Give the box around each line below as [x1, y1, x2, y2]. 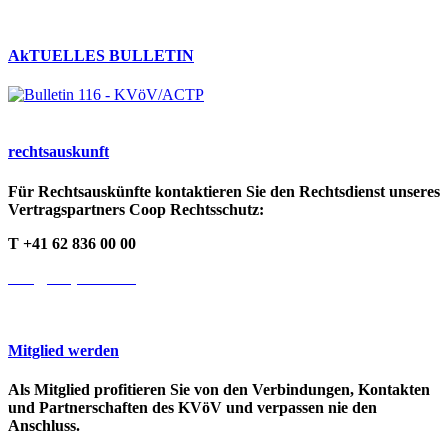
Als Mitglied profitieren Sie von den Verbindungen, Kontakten [8, 381, 430, 399]
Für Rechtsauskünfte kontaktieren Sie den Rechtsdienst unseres [8, 182, 440, 200]
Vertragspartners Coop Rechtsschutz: [8, 200, 264, 218]
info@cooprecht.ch [8, 268, 136, 286]
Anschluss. [8, 417, 80, 435]
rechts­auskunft [8, 143, 109, 161]
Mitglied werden [8, 341, 119, 359]
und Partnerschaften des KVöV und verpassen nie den [8, 399, 377, 417]
